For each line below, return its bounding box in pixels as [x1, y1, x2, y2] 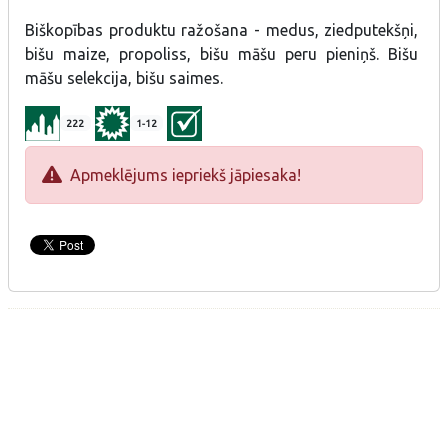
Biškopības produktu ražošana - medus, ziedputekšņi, [25, 20, 419, 39]
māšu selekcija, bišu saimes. [25, 68, 223, 87]
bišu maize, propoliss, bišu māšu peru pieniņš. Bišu [25, 44, 419, 63]
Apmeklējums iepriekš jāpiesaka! [62, 165, 301, 184]
